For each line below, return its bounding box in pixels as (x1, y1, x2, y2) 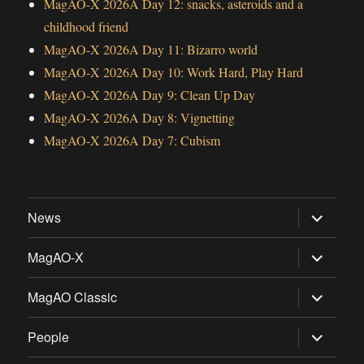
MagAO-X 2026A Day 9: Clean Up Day (44, 85, 256, 103)
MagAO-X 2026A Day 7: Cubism (44, 131, 221, 149)
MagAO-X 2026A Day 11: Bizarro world (44, 40, 258, 58)
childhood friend (44, 17, 129, 35)
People (28, 327, 70, 347)
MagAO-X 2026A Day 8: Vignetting (44, 108, 236, 126)
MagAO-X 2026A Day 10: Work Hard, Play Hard (44, 63, 304, 80)
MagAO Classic (28, 288, 118, 307)
